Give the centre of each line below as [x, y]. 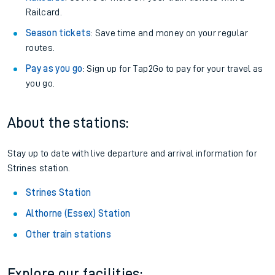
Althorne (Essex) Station [78, 214]
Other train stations [68, 234]
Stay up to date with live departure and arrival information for [133, 153]
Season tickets [58, 33]
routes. [41, 48]
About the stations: [68, 123]
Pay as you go [54, 69]
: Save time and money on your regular [169, 33]
